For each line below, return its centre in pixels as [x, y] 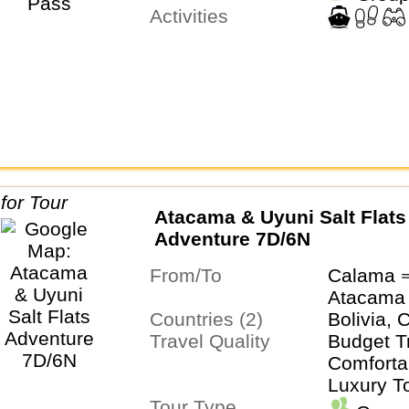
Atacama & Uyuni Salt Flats [280, 217]
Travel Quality [215, 341]
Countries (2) [213, 319]
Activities [195, 16]
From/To [191, 275]
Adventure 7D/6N [232, 239]
